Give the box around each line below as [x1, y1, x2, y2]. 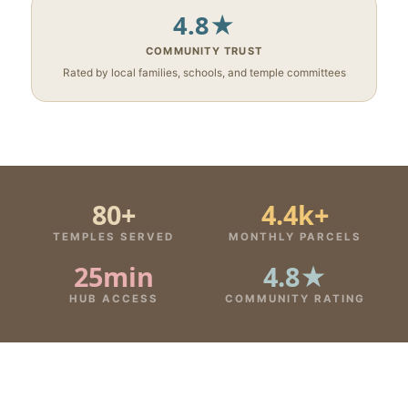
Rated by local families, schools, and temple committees [62, 66, 346, 79]
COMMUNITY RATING [224, 292, 365, 305]
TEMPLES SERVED [53, 230, 174, 243]
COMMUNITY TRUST [146, 45, 262, 57]
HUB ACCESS [68, 292, 158, 305]
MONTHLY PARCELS [228, 230, 362, 243]
